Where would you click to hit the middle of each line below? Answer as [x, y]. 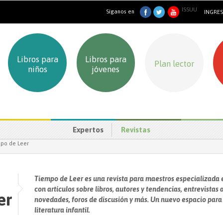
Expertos [88, 129]
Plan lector [174, 63]
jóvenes [106, 69]
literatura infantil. [62, 210]
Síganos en [120, 12]
